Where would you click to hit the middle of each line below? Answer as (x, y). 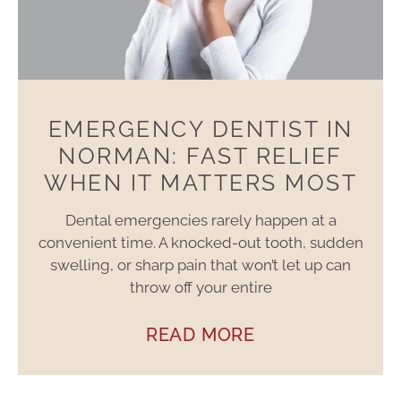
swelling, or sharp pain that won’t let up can (200, 265)
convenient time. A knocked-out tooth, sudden (200, 243)
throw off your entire (200, 288)
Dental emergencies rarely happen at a (200, 221)
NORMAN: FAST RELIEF (200, 156)
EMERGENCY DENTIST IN (200, 129)
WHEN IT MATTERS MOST (200, 183)
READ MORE (200, 335)
